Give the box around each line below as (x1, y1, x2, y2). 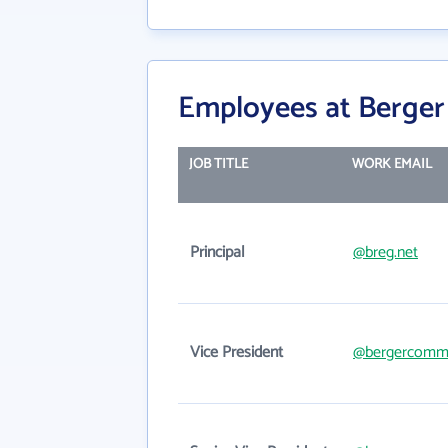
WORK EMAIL (351, 153, 432, 176)
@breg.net (353, 239, 418, 266)
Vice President (190, 339, 283, 366)
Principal (190, 239, 245, 266)
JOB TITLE (188, 153, 248, 176)
